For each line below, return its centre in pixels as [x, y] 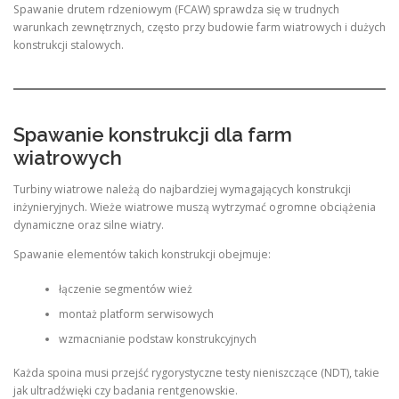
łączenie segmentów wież [125, 289]
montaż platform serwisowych [136, 313]
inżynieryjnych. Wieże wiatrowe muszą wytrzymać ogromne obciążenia [195, 207]
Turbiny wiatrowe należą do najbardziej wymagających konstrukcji [182, 189]
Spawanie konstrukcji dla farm [153, 134]
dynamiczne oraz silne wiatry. [89, 225]
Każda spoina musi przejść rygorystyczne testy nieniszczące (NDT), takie [196, 372]
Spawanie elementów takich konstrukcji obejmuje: [142, 255]
